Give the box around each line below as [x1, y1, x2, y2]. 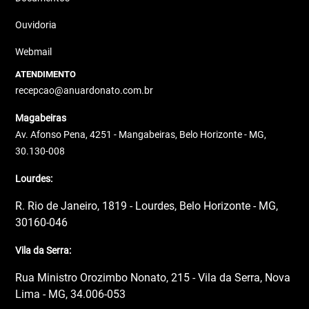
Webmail [15, 46, 52, 57]
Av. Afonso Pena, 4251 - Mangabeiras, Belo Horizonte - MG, [15, 128, 267, 140]
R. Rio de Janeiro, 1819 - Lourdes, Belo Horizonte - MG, [15, 199, 279, 212]
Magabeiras [15, 112, 67, 123]
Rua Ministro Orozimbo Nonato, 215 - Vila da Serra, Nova [15, 270, 291, 284]
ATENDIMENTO [15, 68, 77, 79]
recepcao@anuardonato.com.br [15, 84, 154, 96]
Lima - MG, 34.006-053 [15, 287, 126, 301]
